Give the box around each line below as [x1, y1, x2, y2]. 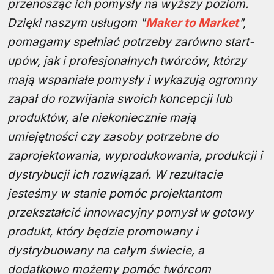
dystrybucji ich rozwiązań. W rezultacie [7, 168, 223, 182]
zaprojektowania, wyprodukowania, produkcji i [7, 149, 262, 163]
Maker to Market [146, 16, 239, 31]
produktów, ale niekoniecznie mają [7, 111, 196, 125]
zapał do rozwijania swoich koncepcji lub [7, 92, 232, 106]
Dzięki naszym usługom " [7, 16, 146, 31]
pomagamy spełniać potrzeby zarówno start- [7, 35, 254, 50]
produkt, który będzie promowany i [7, 224, 198, 239]
